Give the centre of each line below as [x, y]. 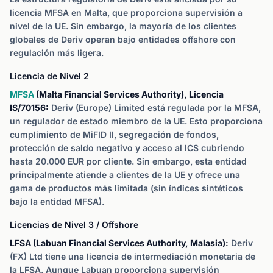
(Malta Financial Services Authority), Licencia [129, 94]
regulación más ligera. [57, 53]
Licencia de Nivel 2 [49, 76]
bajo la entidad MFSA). [57, 201]
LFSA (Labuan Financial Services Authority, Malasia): [119, 243]
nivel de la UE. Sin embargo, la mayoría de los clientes [123, 26]
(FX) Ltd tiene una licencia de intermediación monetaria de [133, 256]
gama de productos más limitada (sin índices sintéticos [126, 188]
